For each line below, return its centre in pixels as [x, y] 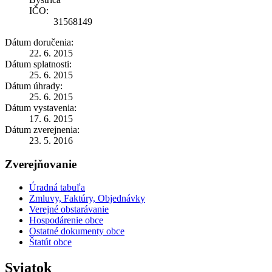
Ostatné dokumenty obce [77, 231]
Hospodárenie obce [66, 220]
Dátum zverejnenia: [42, 129]
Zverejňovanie [41, 164]
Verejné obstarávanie [69, 209]
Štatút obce [50, 242]
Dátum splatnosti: [38, 64]
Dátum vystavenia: [41, 107]
